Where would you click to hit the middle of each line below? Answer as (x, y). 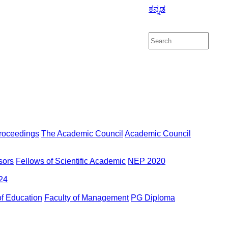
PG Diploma (153, 198)
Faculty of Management (87, 198)
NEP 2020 (147, 161)
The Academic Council (82, 134)
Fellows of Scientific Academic (71, 161)
